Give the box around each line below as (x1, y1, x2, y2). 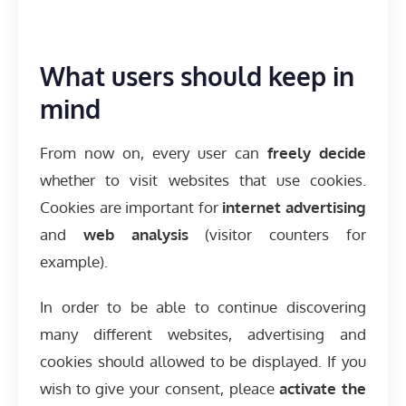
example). (40, 252, 108, 272)
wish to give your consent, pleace (40, 379, 280, 399)
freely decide (267, 143, 366, 163)
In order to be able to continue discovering (40, 297, 366, 317)
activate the (279, 379, 367, 399)
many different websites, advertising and (40, 324, 366, 344)
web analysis (82, 225, 188, 245)
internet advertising (222, 198, 367, 217)
